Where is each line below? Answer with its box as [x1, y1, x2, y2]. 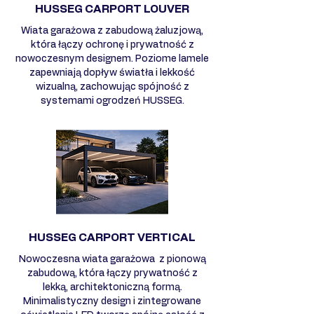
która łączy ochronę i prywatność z [30, 39, 194, 50]
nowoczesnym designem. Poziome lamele [15, 53, 209, 64]
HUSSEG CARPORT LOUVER [35, 3, 189, 15]
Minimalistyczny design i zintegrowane [23, 296, 201, 306]
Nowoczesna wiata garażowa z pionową [18, 254, 206, 264]
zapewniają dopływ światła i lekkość [29, 67, 195, 78]
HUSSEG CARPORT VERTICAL [29, 231, 196, 243]
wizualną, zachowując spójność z [35, 81, 189, 92]
